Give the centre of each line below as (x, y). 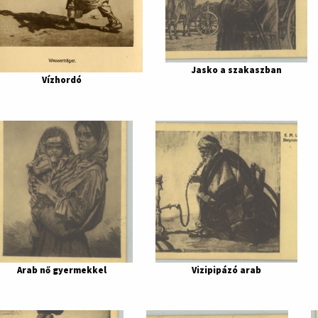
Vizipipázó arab (226, 269)
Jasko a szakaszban (236, 70)
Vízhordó (62, 80)
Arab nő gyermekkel (62, 269)
